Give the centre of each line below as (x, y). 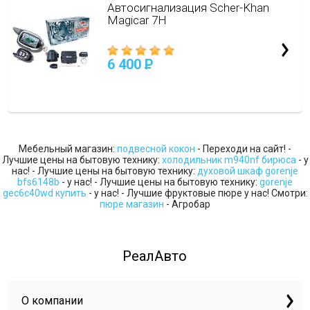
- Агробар (187, 204)
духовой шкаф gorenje (248, 171)
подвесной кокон (156, 149)
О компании (53, 301)
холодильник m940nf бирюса (229, 160)
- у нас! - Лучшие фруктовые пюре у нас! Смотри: (197, 193)
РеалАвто (155, 256)
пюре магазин (132, 204)
